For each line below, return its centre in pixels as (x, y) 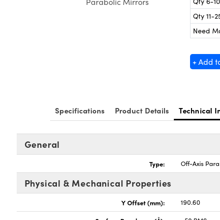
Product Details (142, 110)
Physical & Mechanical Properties (98, 183)
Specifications (80, 110)
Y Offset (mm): (143, 202)
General (42, 144)
